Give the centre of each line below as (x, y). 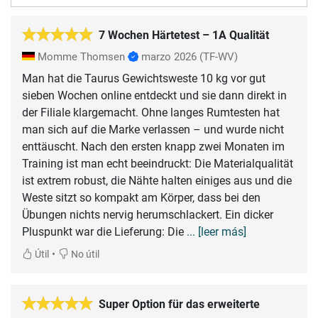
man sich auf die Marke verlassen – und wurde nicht (153, 129)
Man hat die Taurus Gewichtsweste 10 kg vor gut (144, 78)
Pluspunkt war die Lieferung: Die (104, 231)
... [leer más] (216, 231)
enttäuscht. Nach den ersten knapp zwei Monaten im (153, 146)
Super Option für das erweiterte (179, 304)
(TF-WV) (219, 56)
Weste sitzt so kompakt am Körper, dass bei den (141, 197)
